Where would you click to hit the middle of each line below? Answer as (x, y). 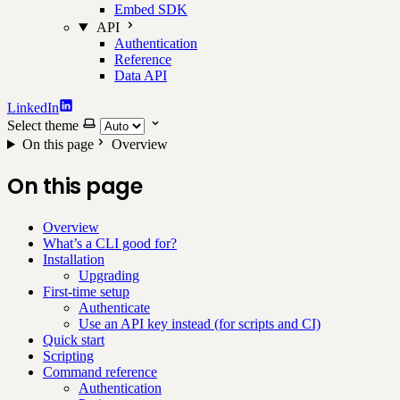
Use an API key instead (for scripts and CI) (200, 323)
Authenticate (114, 307)
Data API (141, 75)
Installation (74, 259)
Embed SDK (151, 9)
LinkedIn (33, 108)
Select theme (43, 125)
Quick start (74, 339)
